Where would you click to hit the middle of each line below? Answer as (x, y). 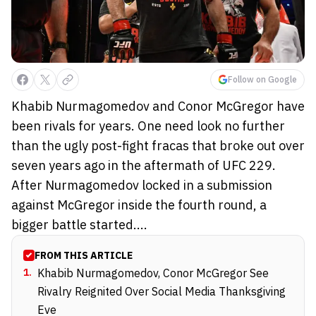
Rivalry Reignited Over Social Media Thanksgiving (162, 291)
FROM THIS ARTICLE (84, 255)
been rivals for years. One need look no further (148, 126)
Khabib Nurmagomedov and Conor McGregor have (158, 106)
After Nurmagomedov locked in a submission (142, 185)
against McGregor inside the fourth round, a (139, 205)
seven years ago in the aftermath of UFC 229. (144, 165)
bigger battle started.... (79, 224)
